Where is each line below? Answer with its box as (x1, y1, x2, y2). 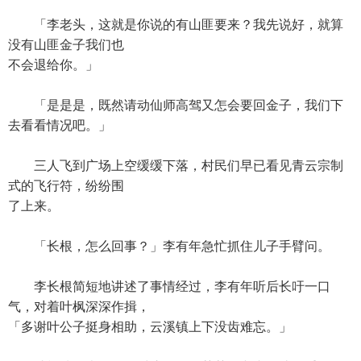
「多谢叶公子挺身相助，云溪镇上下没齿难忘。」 (8, 320, 292, 334)
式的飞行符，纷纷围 (8, 179, 124, 193)
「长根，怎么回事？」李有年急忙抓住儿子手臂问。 (8, 239, 330, 253)
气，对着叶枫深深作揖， (8, 300, 150, 313)
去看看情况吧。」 (8, 118, 111, 132)
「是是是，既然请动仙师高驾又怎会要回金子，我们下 (8, 98, 343, 112)
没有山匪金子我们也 (8, 38, 124, 52)
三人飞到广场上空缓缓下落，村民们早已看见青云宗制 (8, 159, 343, 172)
